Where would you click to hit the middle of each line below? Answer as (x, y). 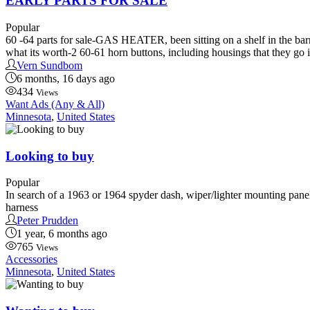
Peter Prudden (47, 221)
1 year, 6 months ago (62, 234)
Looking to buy (50, 156)
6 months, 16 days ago (66, 78)
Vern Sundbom (49, 65)
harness (22, 208)
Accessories (31, 259)
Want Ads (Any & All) (55, 104)
